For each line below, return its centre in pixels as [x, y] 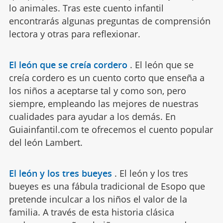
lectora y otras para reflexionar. [74, 34]
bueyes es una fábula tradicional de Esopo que [107, 186]
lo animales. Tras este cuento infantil [86, 8]
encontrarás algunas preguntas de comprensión [110, 21]
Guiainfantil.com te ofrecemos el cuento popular [111, 130]
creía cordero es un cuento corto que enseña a [107, 78]
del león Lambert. [46, 143]
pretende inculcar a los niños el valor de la [98, 199]
